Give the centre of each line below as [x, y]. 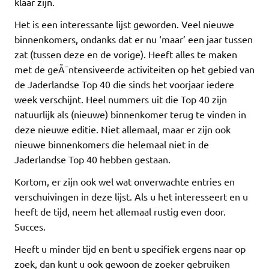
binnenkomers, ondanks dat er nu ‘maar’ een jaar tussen [134, 39]
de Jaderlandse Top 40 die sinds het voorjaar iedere [124, 84]
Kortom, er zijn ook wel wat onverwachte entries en [125, 182]
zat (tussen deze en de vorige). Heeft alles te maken [126, 54]
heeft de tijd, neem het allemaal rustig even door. [120, 212]
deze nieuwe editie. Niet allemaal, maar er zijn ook [122, 129]
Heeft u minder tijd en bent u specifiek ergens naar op [130, 249]
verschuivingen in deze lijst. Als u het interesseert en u [131, 197]
